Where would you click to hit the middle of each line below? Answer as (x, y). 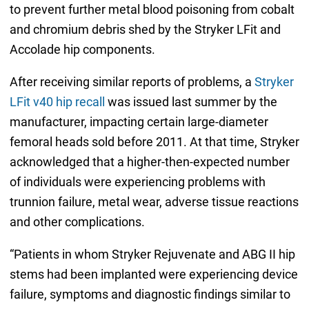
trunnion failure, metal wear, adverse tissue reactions (154, 202)
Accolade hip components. (82, 50)
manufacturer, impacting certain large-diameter (139, 122)
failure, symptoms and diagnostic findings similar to (150, 295)
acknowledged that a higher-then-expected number (149, 162)
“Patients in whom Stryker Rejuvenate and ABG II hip (152, 255)
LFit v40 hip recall (57, 102)
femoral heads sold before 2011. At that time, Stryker (154, 142)
